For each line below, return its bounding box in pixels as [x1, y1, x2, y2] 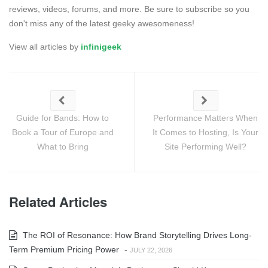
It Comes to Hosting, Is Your [153, 127, 258, 137]
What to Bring [36, 141, 89, 151]
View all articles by [9, 41, 81, 51]
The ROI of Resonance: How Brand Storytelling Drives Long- [20, 230, 252, 240]
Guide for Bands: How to [16, 112, 109, 123]
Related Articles [9, 191, 107, 211]
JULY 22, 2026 [130, 246, 172, 254]
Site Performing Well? [165, 141, 246, 151]
